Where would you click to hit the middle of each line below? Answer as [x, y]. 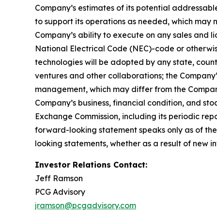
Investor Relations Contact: [91, 165]
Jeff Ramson [59, 178]
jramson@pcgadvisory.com [85, 205]
